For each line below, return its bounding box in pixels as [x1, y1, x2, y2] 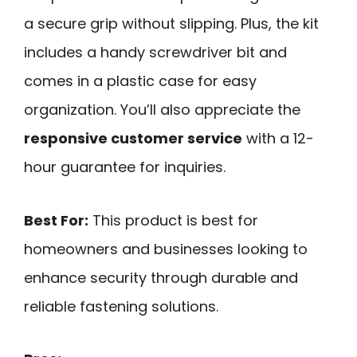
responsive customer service [24, 128, 242, 149]
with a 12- [242, 128, 314, 149]
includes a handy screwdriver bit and [24, 42, 287, 63]
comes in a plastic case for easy [24, 71, 257, 92]
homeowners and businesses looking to [24, 238, 308, 259]
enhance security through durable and [24, 267, 298, 288]
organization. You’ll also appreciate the [24, 100, 300, 120]
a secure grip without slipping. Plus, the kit [24, 14, 319, 34]
